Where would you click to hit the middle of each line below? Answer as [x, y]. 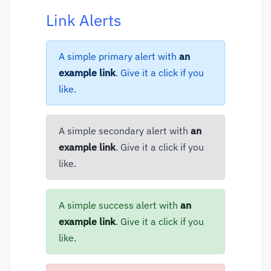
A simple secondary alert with [125, 130]
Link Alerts [84, 20]
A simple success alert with [119, 205]
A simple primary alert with [119, 56]
